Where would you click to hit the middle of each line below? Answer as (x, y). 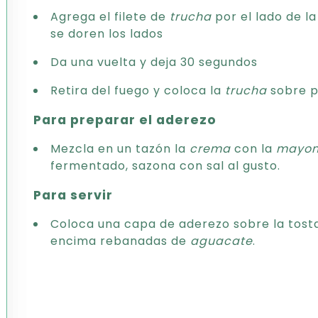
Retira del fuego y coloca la (138, 91)
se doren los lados (107, 34)
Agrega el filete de (110, 17)
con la (253, 149)
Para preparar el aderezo (125, 120)
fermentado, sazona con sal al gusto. (165, 166)
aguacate (221, 241)
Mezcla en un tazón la (120, 149)
